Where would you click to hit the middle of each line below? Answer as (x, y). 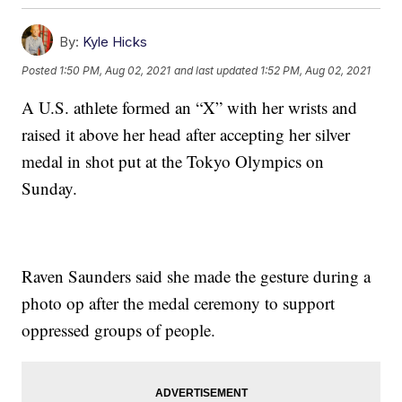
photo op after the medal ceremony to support (179, 303)
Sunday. (50, 188)
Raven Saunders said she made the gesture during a (197, 276)
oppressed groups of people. (119, 330)
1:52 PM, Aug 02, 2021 (316, 70)
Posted (41, 70)
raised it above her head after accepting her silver (186, 135)
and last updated (216, 70)
